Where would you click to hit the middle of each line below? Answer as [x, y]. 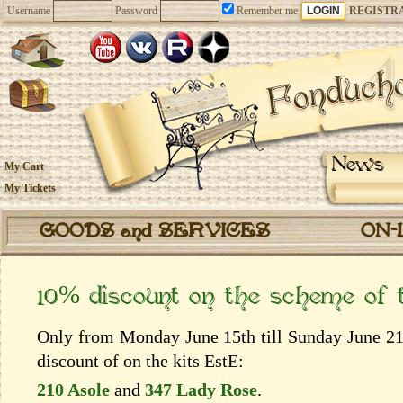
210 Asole [73, 390]
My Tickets [30, 188]
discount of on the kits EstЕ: [140, 361]
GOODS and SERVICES [155, 232]
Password [136, 11]
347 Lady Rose [201, 390]
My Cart [24, 166]
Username [29, 11]
